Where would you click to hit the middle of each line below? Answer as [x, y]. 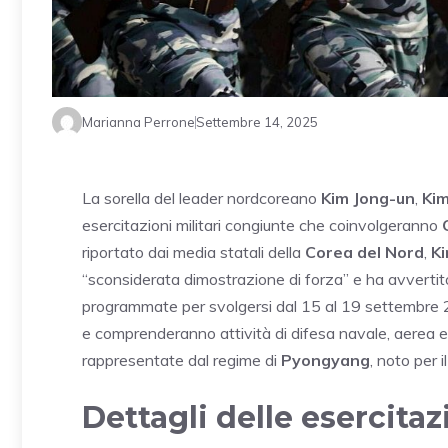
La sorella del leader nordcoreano [201, 198]
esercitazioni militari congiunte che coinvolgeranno [262, 225]
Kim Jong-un [368, 198]
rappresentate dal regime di [181, 360]
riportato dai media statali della [193, 252]
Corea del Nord [364, 252]
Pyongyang [325, 360]
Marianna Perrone [138, 121]
